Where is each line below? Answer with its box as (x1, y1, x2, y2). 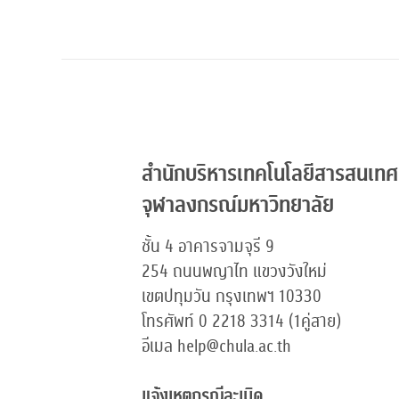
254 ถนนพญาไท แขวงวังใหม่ (141, 258, 327, 285)
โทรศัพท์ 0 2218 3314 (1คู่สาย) (141, 308, 341, 335)
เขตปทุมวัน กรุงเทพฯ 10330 (141, 283, 322, 310)
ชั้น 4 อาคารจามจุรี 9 (141, 233, 274, 260)
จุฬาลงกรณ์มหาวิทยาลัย (141, 189, 334, 223)
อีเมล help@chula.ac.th (141, 333, 291, 360)
